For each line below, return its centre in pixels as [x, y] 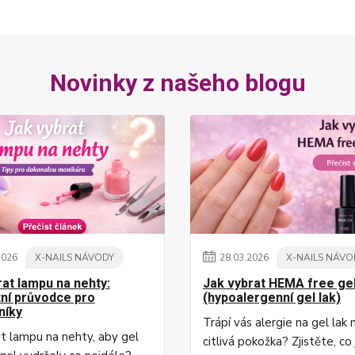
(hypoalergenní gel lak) [272, 298]
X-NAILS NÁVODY [74, 258]
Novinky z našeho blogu [177, 83]
